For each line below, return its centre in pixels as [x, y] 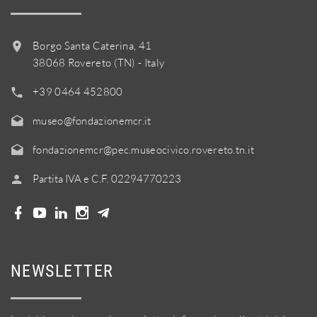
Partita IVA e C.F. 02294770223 [107, 179]
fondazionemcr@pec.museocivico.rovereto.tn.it [144, 150]
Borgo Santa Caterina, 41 [92, 46]
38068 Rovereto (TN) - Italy [99, 63]
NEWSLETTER [62, 271]
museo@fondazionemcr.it [92, 121]
